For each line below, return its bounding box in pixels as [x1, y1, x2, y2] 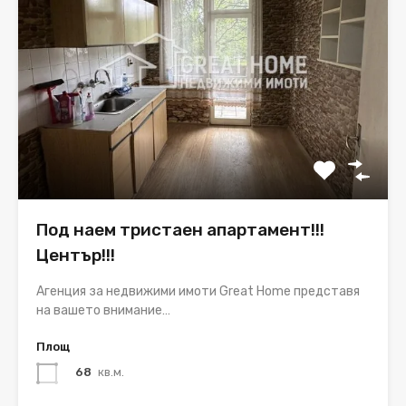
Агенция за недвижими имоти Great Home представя [36, 283, 360, 299]
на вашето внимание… [36, 302, 170, 318]
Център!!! [36, 244, 115, 266]
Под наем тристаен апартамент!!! [36, 218, 324, 240]
